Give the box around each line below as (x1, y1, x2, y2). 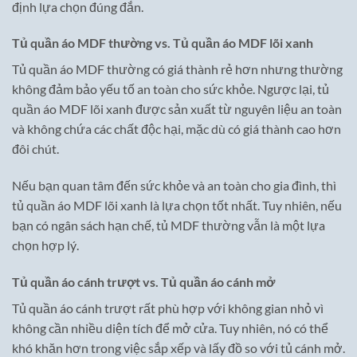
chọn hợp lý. (12, 237, 79, 253)
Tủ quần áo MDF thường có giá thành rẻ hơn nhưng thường (12, 61, 343, 77)
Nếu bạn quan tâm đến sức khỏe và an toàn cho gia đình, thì (12, 178, 336, 194)
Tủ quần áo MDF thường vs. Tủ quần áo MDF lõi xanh (12, 35, 313, 51)
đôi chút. (12, 141, 59, 157)
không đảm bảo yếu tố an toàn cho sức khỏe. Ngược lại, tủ (12, 81, 329, 97)
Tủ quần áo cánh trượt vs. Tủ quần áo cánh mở (12, 274, 275, 290)
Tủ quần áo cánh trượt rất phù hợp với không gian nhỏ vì (12, 300, 324, 316)
